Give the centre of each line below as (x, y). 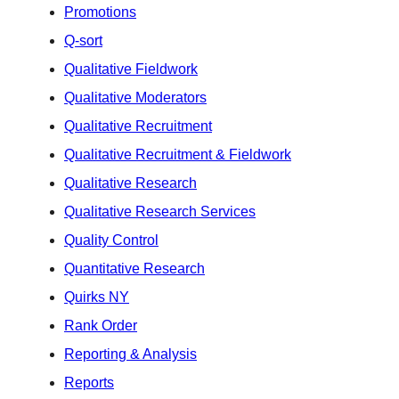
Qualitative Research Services (160, 211)
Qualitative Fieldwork (131, 69)
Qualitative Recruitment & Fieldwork (178, 154)
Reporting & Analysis (130, 354)
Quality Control (111, 240)
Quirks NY (97, 297)
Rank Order (101, 325)
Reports (89, 382)
